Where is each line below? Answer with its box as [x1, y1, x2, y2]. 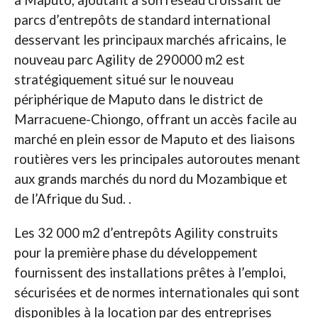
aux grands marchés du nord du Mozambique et [13, 171, 287, 187]
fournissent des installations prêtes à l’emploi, [13, 265, 286, 281]
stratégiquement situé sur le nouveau [13, 72, 234, 88]
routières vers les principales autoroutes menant [13, 151, 300, 168]
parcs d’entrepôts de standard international [13, 12, 270, 28]
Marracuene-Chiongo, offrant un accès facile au [13, 111, 297, 128]
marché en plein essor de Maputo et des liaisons [13, 131, 295, 148]
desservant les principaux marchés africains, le [13, 32, 286, 48]
